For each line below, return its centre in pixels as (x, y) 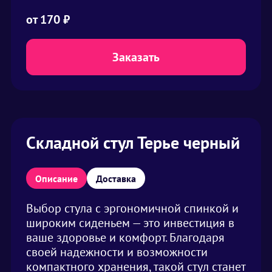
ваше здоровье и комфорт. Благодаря (125, 237)
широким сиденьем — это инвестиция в (130, 223)
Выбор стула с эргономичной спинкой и (132, 208)
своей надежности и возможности (117, 252)
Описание (56, 178)
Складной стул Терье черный (133, 142)
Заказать (136, 57)
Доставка (116, 178)
